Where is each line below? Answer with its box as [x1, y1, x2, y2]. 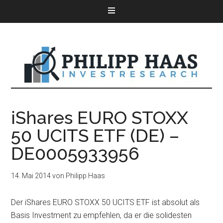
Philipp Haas [66, 172, 106, 180]
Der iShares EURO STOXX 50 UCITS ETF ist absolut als [11, 198, 200, 207]
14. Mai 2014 [11, 172, 51, 180]
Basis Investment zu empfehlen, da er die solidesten [11, 211, 192, 220]
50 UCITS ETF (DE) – [11, 125, 180, 146]
